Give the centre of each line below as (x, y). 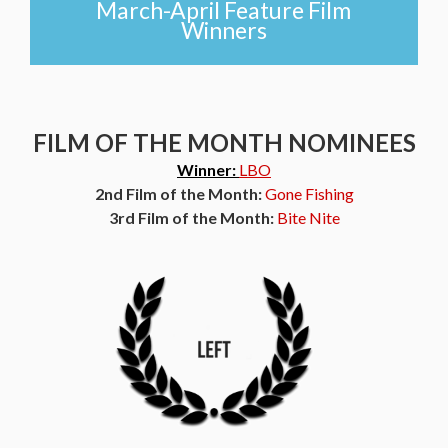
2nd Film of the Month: (179, 193)
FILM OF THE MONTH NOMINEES (224, 142)
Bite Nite (308, 217)
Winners (224, 30)
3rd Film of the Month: (192, 217)
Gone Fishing (309, 193)
